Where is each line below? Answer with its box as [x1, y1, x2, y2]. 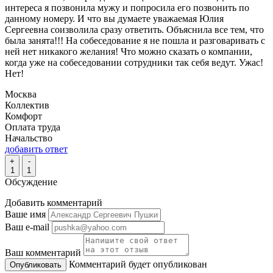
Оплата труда [5, 121, 60, 132]
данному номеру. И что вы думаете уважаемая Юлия [5, 13, 224, 24]
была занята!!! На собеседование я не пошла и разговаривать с [5, 35, 265, 46]
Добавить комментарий [5, 197, 102, 208]
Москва [5, 88, 37, 99]
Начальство [5, 132, 52, 143]
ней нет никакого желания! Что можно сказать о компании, [5, 46, 252, 57]
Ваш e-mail [5, 221, 49, 232]
